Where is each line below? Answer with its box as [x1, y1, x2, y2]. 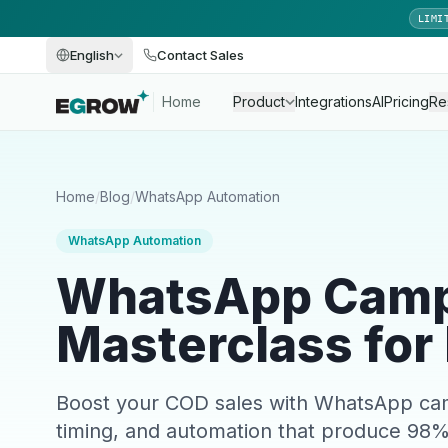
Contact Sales [157, 47, 244, 63]
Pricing [384, 93, 430, 110]
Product [233, 93, 286, 110]
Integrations [295, 93, 373, 110]
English [70, 47, 114, 63]
